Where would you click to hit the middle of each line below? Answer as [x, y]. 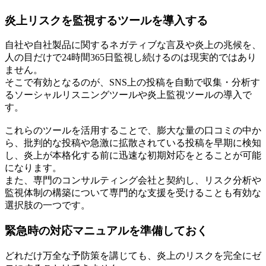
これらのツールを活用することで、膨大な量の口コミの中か [133, 131]
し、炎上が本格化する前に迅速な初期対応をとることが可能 [133, 156]
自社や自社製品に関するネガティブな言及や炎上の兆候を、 [133, 45]
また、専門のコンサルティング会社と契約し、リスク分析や [133, 180]
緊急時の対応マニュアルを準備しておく [106, 231]
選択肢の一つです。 [47, 205]
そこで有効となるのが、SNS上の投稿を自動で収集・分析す [132, 83]
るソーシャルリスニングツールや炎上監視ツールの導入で [128, 95]
